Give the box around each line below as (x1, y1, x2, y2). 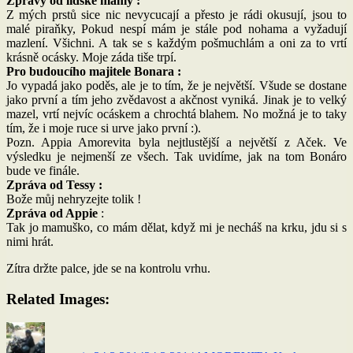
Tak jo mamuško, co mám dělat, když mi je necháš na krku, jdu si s (6, 220, 347, 234)
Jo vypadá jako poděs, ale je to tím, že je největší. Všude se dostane (6, 78, 347, 92)
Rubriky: (194, 321, 238, 336)
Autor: (44, 321, 76, 336)
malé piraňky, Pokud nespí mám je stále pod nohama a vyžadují (6, 21, 347, 35)
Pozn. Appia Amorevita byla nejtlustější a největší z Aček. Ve (6, 135, 347, 149)
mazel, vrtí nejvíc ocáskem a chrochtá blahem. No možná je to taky (6, 106, 347, 121)
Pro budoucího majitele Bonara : (6, 64, 181, 78)
